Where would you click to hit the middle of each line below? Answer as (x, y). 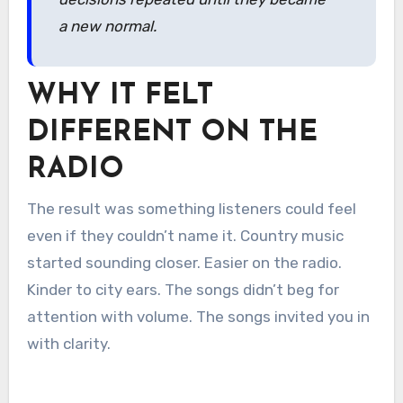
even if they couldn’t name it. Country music (185, 235)
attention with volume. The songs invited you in (198, 316)
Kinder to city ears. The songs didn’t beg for (183, 289)
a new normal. (107, 27)
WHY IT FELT (120, 97)
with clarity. (68, 343)
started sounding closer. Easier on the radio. (184, 262)
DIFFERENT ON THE (172, 134)
